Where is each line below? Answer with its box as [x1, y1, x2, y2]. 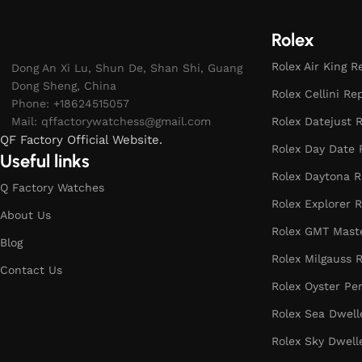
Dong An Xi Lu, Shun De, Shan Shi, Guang [11, 61, 242, 74]
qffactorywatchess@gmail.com [41, 114, 211, 128]
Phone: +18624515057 [11, 96, 129, 110]
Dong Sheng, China [11, 78, 116, 92]
